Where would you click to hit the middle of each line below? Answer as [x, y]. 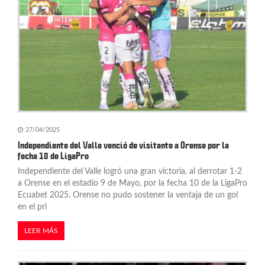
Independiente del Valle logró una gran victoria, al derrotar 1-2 [130, 171]
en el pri [32, 207]
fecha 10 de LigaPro [53, 156]
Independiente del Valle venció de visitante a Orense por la [123, 145]
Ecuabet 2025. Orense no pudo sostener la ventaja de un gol [128, 195]
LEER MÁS [41, 230]
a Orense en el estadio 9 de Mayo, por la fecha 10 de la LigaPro [132, 183]
